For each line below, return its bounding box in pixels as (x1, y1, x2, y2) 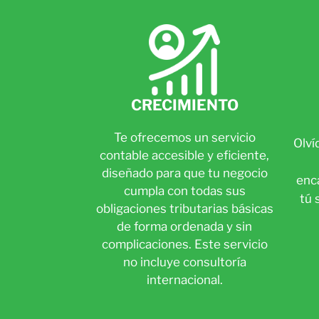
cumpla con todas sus (123, 184, 246, 198)
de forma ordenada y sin (117, 219, 253, 234)
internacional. (146, 273, 223, 287)
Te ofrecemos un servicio (113, 130, 256, 145)
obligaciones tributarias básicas (95, 202, 273, 216)
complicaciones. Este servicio (101, 237, 268, 251)
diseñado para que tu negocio (101, 166, 268, 180)
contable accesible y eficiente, (100, 148, 270, 162)
